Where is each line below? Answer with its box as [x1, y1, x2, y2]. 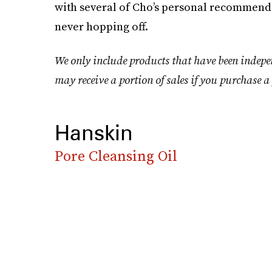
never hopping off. [54, 19, 148, 34]
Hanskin [54, 120, 133, 145]
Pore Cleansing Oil [54, 146, 177, 166]
